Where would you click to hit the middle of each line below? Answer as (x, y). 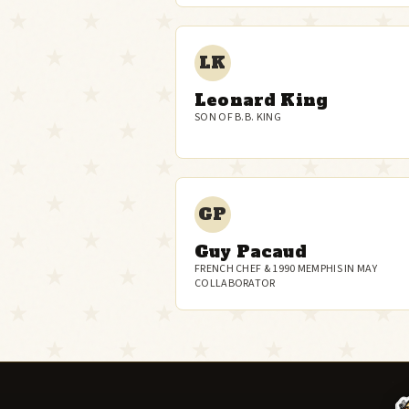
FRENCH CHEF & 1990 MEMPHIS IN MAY (286, 269)
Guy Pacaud (251, 252)
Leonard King (262, 100)
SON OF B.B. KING (238, 117)
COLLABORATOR (235, 283)
